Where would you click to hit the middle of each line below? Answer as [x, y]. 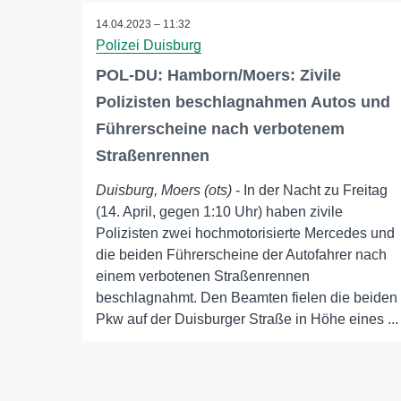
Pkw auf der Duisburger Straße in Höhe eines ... [247, 320]
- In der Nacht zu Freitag [310, 191]
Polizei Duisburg [149, 46]
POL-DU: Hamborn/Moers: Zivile [218, 76]
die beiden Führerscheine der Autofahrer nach [241, 255]
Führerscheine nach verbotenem [220, 129]
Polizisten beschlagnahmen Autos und [243, 102]
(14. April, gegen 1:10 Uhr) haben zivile [219, 212]
